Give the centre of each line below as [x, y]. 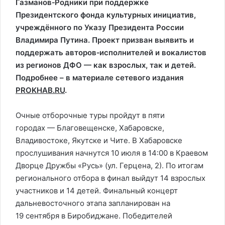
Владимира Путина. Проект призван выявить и [105, 40]
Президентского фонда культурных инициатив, [106, 15]
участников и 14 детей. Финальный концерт [97, 191]
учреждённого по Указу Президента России [100, 27]
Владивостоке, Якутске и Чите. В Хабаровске [99, 140]
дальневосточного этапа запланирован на [93, 203]
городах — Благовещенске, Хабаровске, [90, 128]
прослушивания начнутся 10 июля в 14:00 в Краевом [112, 153]
